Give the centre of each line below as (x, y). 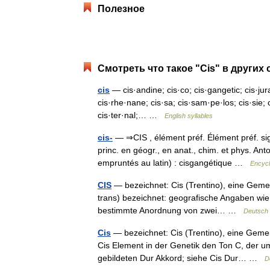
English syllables (189, 116)
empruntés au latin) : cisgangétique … (174, 163)
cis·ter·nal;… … (131, 115)
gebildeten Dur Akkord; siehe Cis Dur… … (181, 258)
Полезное (121, 9)
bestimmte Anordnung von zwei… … (171, 210)
